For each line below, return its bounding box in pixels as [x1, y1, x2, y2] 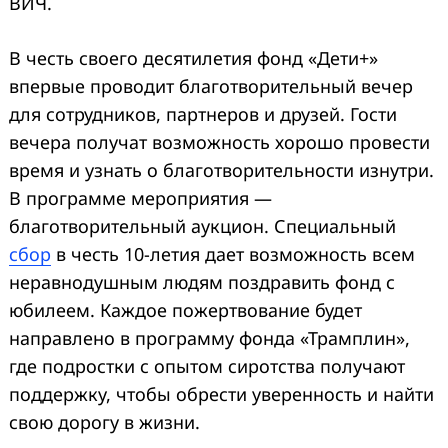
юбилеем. [9, 297, 95, 322]
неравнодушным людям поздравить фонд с [9, 269, 395, 294]
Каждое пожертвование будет [95, 297, 362, 322]
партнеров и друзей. [166, 101, 350, 126]
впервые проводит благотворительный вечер [9, 73, 413, 98]
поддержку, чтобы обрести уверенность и [9, 381, 383, 406]
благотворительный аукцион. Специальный [9, 213, 396, 238]
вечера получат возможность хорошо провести [9, 129, 430, 154]
